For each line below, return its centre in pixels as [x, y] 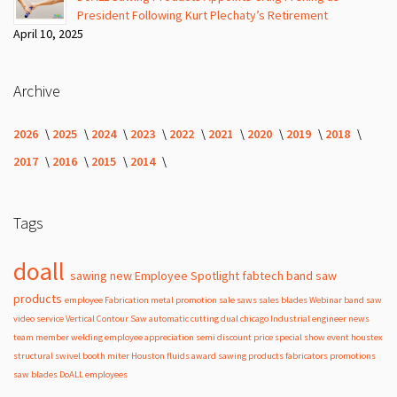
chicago [255, 318]
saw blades [36, 374]
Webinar [327, 300]
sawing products [252, 355]
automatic [170, 318]
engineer [330, 318]
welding [88, 337]
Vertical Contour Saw [107, 318]
